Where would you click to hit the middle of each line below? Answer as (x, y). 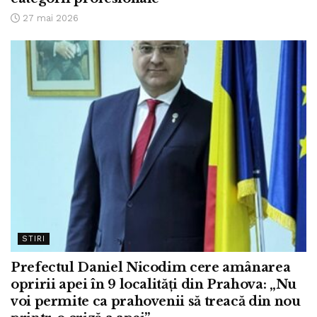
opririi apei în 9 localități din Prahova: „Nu (154, 284)
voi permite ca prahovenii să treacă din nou (156, 301)
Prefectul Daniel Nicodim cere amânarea (151, 267)
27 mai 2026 (49, 18)
